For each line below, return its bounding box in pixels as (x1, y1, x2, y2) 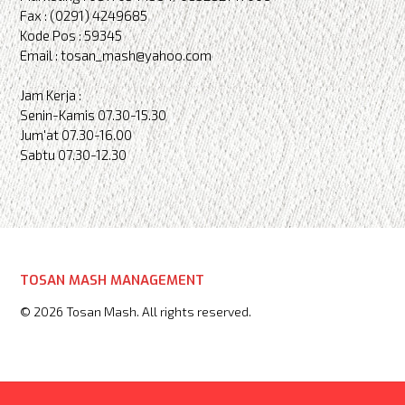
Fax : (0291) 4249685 (20, 6, 147, 24)
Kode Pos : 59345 (20, 26, 122, 43)
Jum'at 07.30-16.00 (20, 126, 132, 143)
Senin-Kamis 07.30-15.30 (20, 106, 166, 123)
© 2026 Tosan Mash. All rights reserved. (20, 303, 251, 319)
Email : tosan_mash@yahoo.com (20, 46, 212, 63)
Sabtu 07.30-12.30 (20, 146, 127, 163)
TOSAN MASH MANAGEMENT (20, 270, 204, 289)
